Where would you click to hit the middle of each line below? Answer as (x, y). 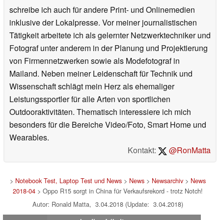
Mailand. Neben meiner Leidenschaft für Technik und (101, 74)
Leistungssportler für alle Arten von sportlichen (90, 99)
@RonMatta (189, 150)
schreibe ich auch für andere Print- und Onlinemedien (102, 10)
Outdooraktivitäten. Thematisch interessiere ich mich (100, 112)
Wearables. (29, 137)
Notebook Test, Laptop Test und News (68, 181)
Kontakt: (143, 150)
